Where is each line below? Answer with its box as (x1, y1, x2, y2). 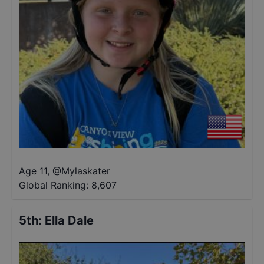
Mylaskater (61, 165, 110, 177)
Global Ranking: (19, 179, 88, 191)
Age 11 (19, 165, 47, 177)
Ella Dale (45, 213, 94, 227)
